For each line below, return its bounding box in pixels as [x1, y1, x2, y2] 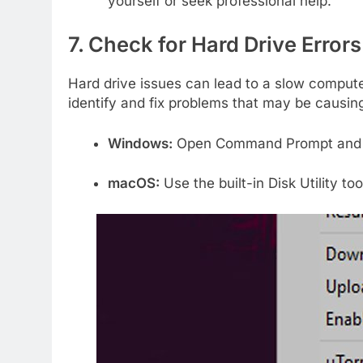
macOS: [107, 175, 160, 192]
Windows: [107, 135, 173, 152]
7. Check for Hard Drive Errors [68, 31, 361, 57]
